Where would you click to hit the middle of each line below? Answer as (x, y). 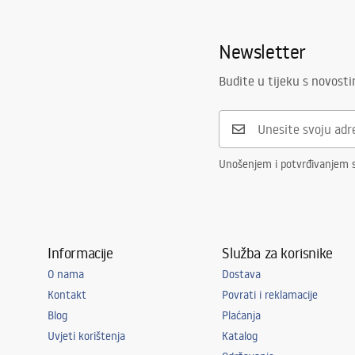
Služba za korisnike (277, 253)
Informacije (80, 253)
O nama (66, 274)
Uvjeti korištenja (86, 336)
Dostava (242, 274)
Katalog (240, 336)
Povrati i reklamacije (270, 295)
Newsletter (262, 51)
